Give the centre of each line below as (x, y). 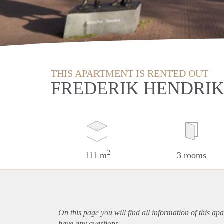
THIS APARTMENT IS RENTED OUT (130, 73)
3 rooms (191, 155)
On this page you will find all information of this (135, 212)
